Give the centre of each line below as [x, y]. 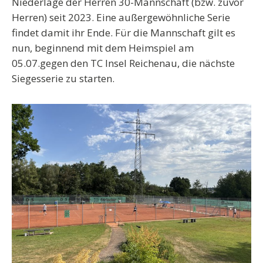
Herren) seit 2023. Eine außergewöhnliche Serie [121, 17]
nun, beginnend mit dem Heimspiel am [103, 48]
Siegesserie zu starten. [63, 78]
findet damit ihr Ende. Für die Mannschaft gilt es [124, 33]
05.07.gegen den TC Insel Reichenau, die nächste [123, 63]
